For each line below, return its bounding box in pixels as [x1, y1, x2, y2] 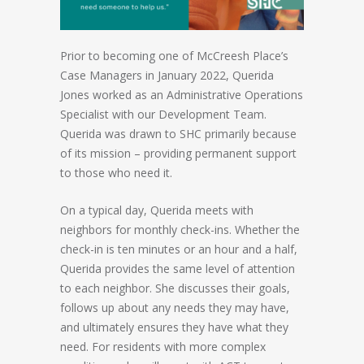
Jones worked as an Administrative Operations [60, 86, 303, 102]
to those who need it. [60, 164, 172, 180]
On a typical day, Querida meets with [60, 201, 253, 218]
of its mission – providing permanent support [60, 145, 297, 161]
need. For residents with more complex [60, 338, 266, 354]
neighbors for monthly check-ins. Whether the [60, 221, 300, 237]
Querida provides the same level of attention [60, 260, 295, 276]
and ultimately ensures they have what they [60, 318, 288, 335]
